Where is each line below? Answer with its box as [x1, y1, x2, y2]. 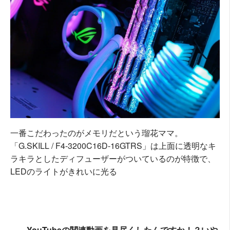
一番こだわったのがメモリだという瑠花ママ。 [10, 127, 183, 139]
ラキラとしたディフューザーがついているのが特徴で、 [10, 152, 216, 165]
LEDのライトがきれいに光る [10, 165, 117, 178]
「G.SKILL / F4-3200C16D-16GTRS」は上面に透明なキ [10, 140, 216, 152]
